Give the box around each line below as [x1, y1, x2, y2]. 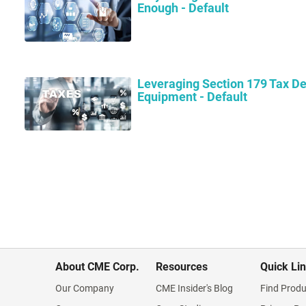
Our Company [55, 283, 114, 294]
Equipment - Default [137, 89, 247, 104]
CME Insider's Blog [156, 283, 233, 294]
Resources [156, 260, 208, 273]
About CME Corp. [55, 260, 139, 273]
